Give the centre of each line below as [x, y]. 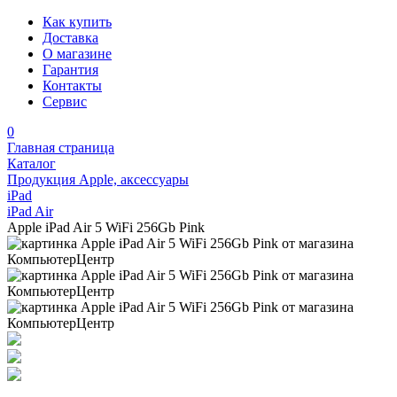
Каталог [31, 163]
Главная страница [61, 148]
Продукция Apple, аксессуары [98, 179]
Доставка [70, 38]
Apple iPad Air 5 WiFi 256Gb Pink [106, 227]
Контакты [72, 86]
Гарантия [70, 70]
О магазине [77, 54]
